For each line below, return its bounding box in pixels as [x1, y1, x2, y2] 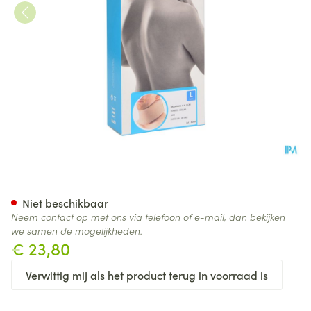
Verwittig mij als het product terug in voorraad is [26, 267, 268, 283]
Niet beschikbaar [22, 195, 108, 210]
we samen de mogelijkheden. [11, 224, 142, 237]
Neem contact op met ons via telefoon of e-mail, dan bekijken [11, 210, 285, 224]
